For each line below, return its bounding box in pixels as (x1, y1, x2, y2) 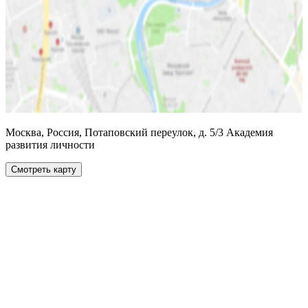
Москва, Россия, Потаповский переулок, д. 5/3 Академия (5, 126, 273, 139)
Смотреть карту (11, 164, 76, 175)
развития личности (5, 139, 95, 151)
